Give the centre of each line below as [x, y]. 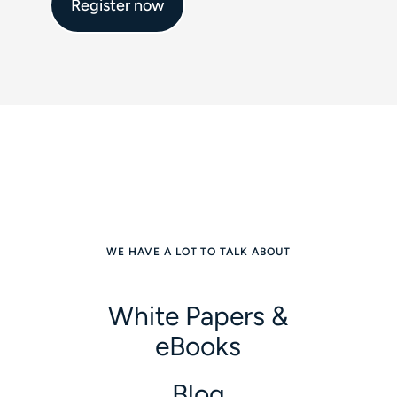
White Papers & [198, 316]
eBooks [198, 346]
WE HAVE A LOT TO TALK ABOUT [198, 252]
